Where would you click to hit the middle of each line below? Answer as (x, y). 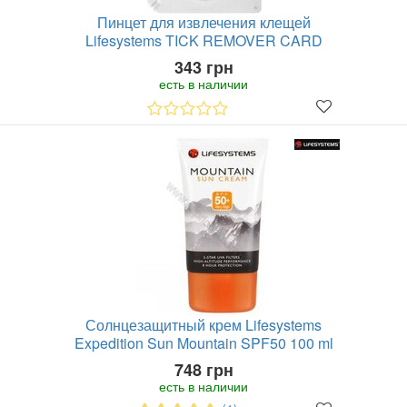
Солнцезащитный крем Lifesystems (203, 325)
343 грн (203, 67)
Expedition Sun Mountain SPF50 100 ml (203, 343)
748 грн (203, 370)
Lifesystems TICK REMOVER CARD (203, 40)
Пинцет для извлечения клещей (203, 22)
